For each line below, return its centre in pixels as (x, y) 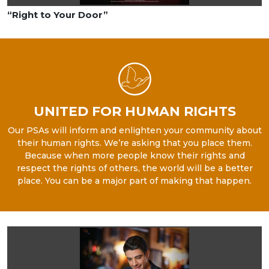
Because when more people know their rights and (134, 155)
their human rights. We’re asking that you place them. (134, 143)
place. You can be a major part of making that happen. (134, 180)
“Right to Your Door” (58, 14)
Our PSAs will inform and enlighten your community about (134, 130)
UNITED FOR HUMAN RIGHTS (134, 111)
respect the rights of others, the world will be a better (134, 168)
